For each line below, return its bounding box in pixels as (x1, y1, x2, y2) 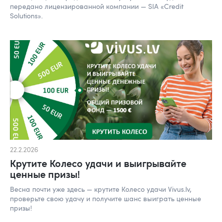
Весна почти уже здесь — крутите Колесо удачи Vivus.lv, (10, 184, 191, 194)
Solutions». (10, 10, 43, 20)
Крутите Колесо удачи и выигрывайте (10, 156, 186, 170)
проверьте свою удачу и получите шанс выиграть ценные (10, 194, 201, 204)
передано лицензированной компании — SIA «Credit (10, 1, 183, 11)
